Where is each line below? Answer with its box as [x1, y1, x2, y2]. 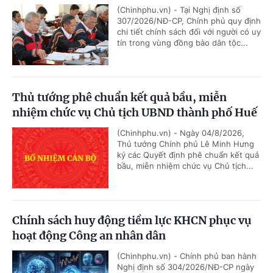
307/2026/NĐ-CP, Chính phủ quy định [117, 16, 261, 26]
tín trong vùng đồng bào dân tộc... [117, 38, 248, 48]
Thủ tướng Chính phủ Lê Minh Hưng [117, 139, 254, 149]
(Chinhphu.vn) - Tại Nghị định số [117, 5, 241, 15]
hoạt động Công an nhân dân [12, 229, 166, 243]
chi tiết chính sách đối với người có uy [117, 27, 261, 37]
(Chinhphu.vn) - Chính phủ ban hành [117, 251, 257, 261]
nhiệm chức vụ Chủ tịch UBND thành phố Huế [12, 105, 257, 120]
